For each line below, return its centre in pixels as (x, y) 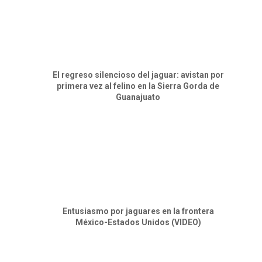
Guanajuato (138, 97)
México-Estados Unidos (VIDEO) (138, 222)
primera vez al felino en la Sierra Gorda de (138, 86)
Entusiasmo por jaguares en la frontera (138, 211)
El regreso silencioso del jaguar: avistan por (138, 75)
